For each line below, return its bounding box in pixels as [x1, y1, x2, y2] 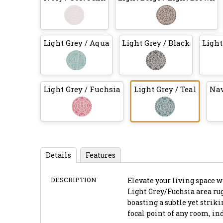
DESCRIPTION [50, 175, 97, 184]
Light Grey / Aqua [43, 37, 110, 48]
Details [45, 150, 71, 160]
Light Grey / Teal [133, 84, 196, 94]
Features [85, 150, 115, 160]
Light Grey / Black [121, 37, 190, 48]
